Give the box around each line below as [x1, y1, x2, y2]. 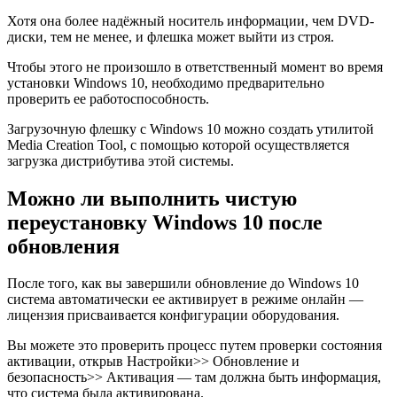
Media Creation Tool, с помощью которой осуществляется [7, 136, 349, 152]
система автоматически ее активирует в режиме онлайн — [7, 292, 363, 307]
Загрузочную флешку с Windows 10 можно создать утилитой [7, 121, 374, 136]
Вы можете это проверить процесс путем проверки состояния [7, 338, 382, 354]
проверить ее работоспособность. [7, 90, 209, 106]
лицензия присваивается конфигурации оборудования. [7, 307, 339, 323]
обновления [7, 234, 120, 258]
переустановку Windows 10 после [7, 210, 323, 234]
